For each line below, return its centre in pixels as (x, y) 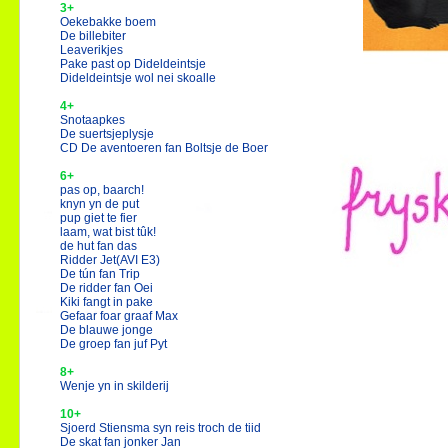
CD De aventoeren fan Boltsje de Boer (164, 148)
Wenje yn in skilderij (114, 386)
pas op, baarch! (102, 190)
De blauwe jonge (106, 330)
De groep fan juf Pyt (113, 344)
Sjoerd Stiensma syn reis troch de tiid (160, 428)
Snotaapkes (92, 120)
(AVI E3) (138, 260)
